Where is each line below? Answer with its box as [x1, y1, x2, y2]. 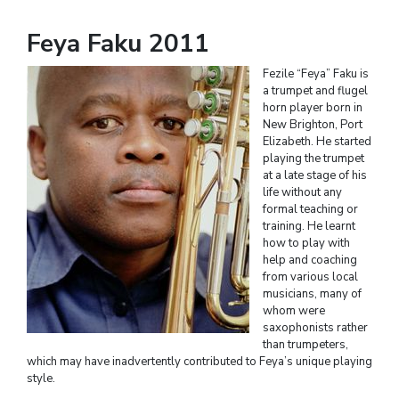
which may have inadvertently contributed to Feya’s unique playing [27, 353, 372, 370]
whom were [263, 302, 325, 319]
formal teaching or [263, 200, 358, 217]
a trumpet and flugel [263, 82, 368, 99]
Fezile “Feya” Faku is [263, 65, 369, 82]
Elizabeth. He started [263, 133, 371, 150]
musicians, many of [263, 285, 362, 302]
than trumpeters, [263, 336, 348, 353]
